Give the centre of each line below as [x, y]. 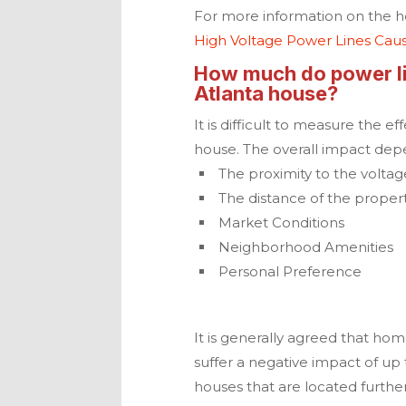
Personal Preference [290, 272]
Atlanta [229, 94]
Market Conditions [282, 223]
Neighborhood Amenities [306, 247]
